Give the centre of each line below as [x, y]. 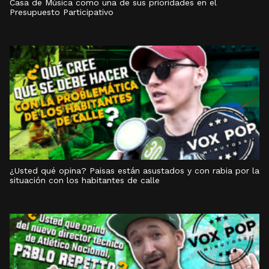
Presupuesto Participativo [62, 12]
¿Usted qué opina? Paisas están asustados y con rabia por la [134, 171]
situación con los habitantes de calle [85, 180]
